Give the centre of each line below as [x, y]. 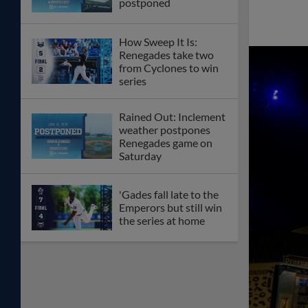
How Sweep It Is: [158, 41]
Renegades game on [166, 142]
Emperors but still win [170, 208]
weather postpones [165, 129]
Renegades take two [166, 54]
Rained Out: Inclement [172, 116]
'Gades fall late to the [169, 195]
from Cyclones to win [169, 67]
